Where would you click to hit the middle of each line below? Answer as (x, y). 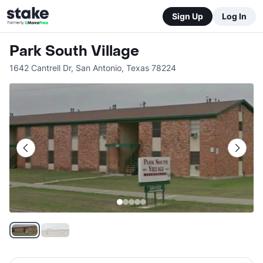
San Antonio (99, 68)
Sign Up (188, 16)
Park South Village (74, 51)
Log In (234, 16)
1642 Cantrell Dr (40, 68)
